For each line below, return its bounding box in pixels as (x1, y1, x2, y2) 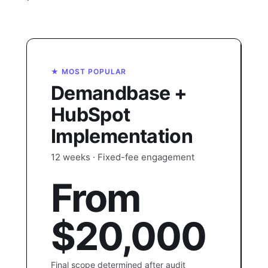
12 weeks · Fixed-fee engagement (51, 151, 194, 163)
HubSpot (51, 103, 130, 126)
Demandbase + (51, 81, 187, 105)
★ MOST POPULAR (51, 67, 127, 76)
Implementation (51, 124, 193, 148)
